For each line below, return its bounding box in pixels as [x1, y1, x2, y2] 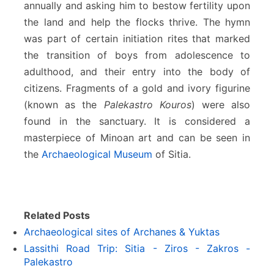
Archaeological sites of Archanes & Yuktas [24, 225, 220, 238]
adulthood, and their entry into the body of [24, 65, 250, 78]
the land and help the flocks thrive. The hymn [24, 15, 250, 28]
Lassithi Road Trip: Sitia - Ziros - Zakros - [24, 242, 250, 254]
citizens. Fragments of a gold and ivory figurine [24, 81, 250, 94]
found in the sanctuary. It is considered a [24, 114, 250, 127]
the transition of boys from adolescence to [24, 48, 250, 61]
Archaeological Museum [42, 147, 152, 160]
